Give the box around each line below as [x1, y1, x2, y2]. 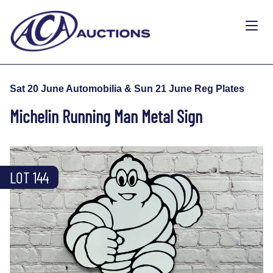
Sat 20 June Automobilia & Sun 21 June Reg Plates [10, 83, 244, 94]
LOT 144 [10, 168, 49, 186]
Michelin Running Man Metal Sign [10, 105, 202, 127]
